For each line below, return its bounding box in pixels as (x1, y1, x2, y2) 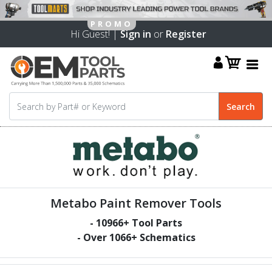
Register (166, 27, 206, 41)
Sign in (120, 27, 151, 41)
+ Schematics (131, 230, 195, 244)
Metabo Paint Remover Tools (50, 194, 222, 211)
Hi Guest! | (66, 27, 120, 41)
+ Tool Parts (123, 216, 182, 229)
